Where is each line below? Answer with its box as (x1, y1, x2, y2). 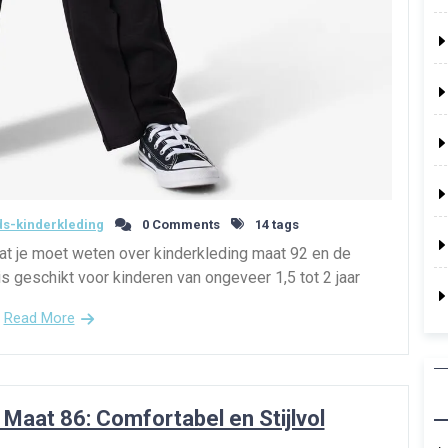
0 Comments (139, 216, 220, 232)
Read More (3, 308, 75, 327)
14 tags (252, 216, 299, 232)
